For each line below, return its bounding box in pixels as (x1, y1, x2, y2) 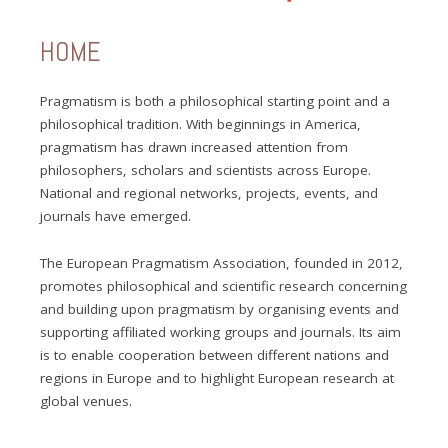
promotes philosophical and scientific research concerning (40, 276, 408, 295)
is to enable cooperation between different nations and (40, 345, 390, 364)
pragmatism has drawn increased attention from (40, 137, 349, 156)
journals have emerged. (40, 206, 192, 225)
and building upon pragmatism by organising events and (40, 299, 400, 318)
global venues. (40, 391, 133, 410)
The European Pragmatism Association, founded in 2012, (40, 253, 404, 272)
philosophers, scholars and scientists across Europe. (40, 160, 372, 179)
